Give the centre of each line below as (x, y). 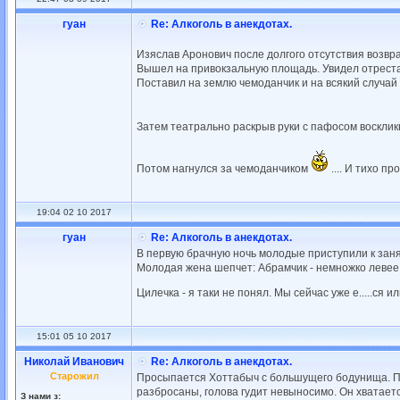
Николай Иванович (74, 362)
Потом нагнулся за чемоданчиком (224, 169)
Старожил (74, 376)
